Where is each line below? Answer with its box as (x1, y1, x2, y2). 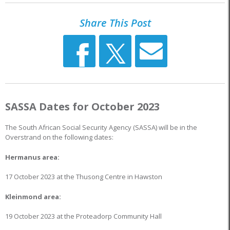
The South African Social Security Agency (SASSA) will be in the (5, 123, 197, 132)
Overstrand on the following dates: (5, 132, 113, 142)
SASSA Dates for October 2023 (5, 100, 160, 113)
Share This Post (79, 16, 151, 30)
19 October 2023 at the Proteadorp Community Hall (5, 212, 162, 221)
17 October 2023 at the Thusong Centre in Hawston (5, 172, 162, 181)
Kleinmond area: (5, 191, 61, 201)
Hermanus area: (5, 152, 60, 162)
